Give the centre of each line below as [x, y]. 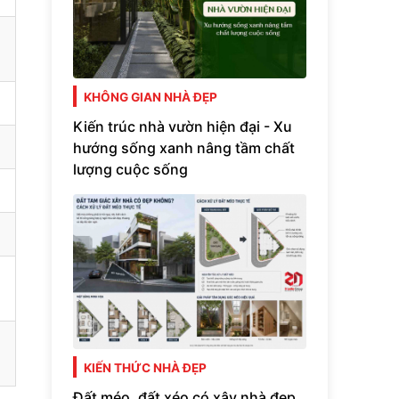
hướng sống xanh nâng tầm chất [184, 147]
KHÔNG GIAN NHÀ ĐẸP [151, 98]
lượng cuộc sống [130, 169]
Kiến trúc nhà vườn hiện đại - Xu [183, 126]
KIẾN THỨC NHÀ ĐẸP [145, 368]
